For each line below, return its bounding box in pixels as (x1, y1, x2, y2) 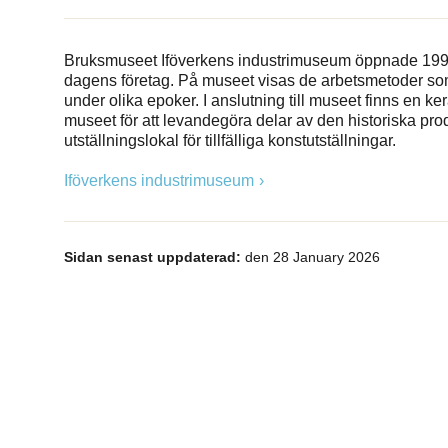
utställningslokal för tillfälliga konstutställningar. (64, 131, 396, 149)
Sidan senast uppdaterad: (64, 248, 241, 265)
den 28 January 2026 (241, 248, 380, 265)
